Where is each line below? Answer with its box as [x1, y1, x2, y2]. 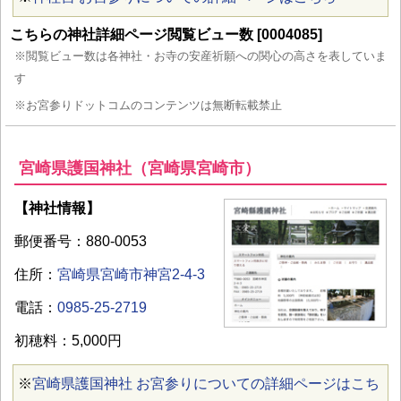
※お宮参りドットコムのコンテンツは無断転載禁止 [14, 98, 282, 112]
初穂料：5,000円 [14, 332, 122, 348]
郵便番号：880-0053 [14, 233, 147, 249]
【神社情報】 [14, 200, 100, 216]
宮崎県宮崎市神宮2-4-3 [57, 266, 205, 282]
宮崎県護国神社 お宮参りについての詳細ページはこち [32, 375, 380, 391]
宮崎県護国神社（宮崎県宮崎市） [19, 158, 260, 177]
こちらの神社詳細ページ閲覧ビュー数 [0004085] [10, 26, 322, 42]
